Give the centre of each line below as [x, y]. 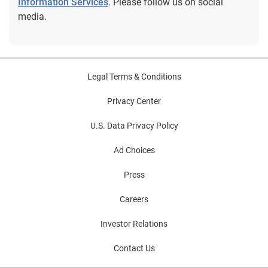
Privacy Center [134, 101]
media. [32, 17]
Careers [134, 200]
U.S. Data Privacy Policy [134, 126]
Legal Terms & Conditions [134, 77]
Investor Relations [134, 224]
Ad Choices [134, 150]
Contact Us [134, 249]
